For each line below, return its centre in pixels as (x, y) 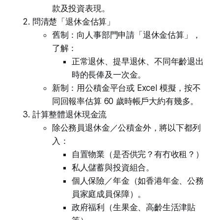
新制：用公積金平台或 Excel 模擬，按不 (126, 88)
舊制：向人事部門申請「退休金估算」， (126, 35)
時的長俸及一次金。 (109, 75)
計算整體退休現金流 (69, 115)
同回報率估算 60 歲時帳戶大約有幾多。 (125, 101)
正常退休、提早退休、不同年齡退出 (137, 62)
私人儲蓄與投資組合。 (113, 168)
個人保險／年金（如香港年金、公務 (137, 181)
